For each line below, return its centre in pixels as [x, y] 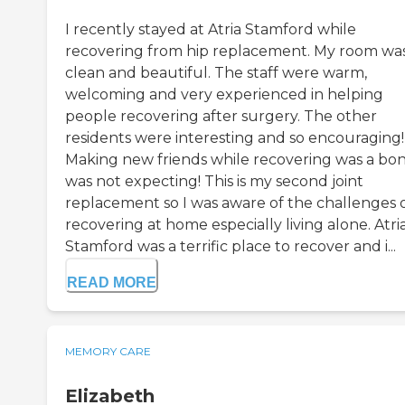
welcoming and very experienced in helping [224, 94]
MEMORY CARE [108, 351]
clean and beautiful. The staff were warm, [216, 72]
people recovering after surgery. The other [221, 116]
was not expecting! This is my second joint [214, 181]
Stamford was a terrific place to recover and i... [231, 246]
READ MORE [112, 282]
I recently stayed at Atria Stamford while [211, 29]
